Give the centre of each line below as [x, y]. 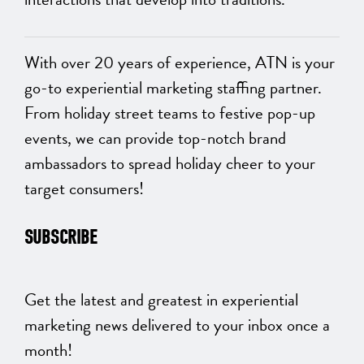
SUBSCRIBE [61, 238]
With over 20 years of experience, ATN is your [180, 63]
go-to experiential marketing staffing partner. [173, 88]
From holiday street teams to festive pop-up [170, 113]
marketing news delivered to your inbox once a [177, 325]
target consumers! [84, 189]
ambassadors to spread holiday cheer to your [170, 164]
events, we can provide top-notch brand [155, 139]
